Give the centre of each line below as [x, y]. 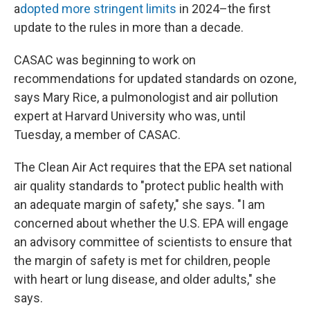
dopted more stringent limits [98, 9]
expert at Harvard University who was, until [130, 116]
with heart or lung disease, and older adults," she [145, 279]
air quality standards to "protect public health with [149, 186]
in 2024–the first [224, 9]
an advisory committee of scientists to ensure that [153, 242]
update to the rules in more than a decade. [129, 27]
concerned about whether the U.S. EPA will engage [151, 223]
